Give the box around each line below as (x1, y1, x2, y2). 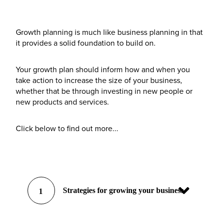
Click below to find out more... (16, 122, 118, 134)
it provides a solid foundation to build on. (16, 37, 158, 48)
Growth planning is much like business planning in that (16, 26, 203, 37)
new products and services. (16, 96, 111, 107)
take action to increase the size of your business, (16, 74, 182, 85)
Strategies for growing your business (63, 186, 184, 195)
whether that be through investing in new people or (16, 85, 192, 96)
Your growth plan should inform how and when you (16, 63, 190, 75)
